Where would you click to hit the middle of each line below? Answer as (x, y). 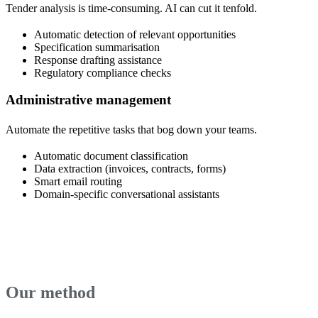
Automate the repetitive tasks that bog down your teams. (131, 129)
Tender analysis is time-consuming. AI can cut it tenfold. (131, 8)
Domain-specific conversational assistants (127, 194)
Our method (50, 292)
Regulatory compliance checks (103, 72)
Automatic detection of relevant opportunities (135, 34)
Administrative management (88, 100)
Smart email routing (78, 181)
